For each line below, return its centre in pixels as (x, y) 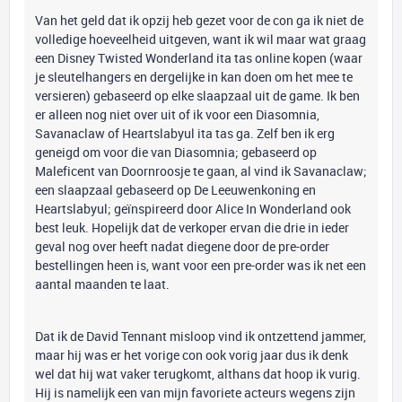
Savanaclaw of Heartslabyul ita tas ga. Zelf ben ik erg (185, 133)
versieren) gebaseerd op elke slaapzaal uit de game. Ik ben (197, 96)
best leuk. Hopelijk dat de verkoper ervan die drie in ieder (192, 227)
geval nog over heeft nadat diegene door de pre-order (182, 246)
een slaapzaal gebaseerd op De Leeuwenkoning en (175, 190)
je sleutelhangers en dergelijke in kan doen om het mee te (194, 77)
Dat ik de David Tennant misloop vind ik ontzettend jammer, (201, 336)
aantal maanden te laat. (102, 284)
